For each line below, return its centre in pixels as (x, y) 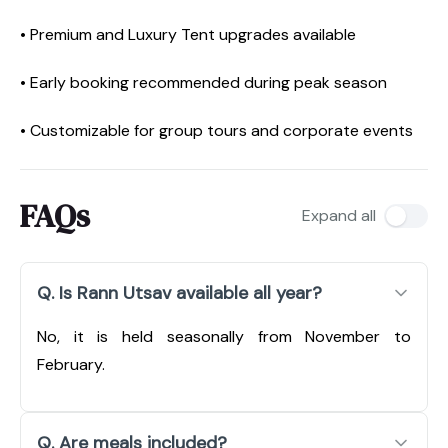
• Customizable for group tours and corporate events (216, 130)
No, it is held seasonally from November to (224, 336)
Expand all (339, 215)
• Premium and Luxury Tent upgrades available (188, 34)
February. (71, 364)
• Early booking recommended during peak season (203, 82)
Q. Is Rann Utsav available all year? (179, 292)
